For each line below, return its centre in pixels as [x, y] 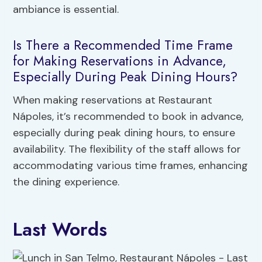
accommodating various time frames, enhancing [131, 165]
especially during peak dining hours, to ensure [124, 132]
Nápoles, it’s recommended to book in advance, [128, 116]
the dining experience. [66, 182]
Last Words [60, 229]
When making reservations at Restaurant [113, 100]
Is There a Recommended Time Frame [123, 45]
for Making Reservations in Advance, [120, 61]
